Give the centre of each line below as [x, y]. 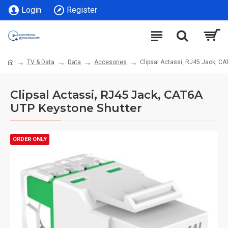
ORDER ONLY [30, 139]
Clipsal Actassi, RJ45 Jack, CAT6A [106, 95]
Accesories [110, 62]
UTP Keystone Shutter [76, 108]
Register [82, 10]
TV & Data [41, 62]
